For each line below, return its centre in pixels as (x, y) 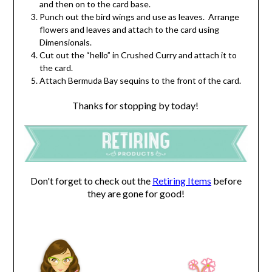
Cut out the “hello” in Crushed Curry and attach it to (138, 55)
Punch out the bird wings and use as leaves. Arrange (139, 17)
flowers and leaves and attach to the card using (129, 30)
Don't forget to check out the (91, 180)
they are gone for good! (136, 193)
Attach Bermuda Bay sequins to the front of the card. (140, 81)
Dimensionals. (66, 42)
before (226, 180)
